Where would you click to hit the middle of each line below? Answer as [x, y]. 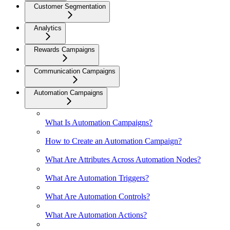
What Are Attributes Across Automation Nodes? [123, 160]
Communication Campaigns [75, 71]
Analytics [48, 28]
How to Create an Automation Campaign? [113, 141]
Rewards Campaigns [64, 50]
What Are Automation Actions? [96, 215]
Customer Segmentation [70, 7]
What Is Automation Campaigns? [99, 123]
